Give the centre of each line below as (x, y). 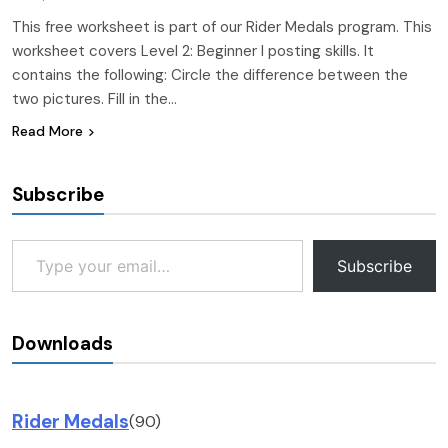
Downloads (62, 343)
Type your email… (34, 238)
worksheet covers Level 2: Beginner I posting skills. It (193, 50)
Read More (47, 130)
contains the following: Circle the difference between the (210, 74)
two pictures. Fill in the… (94, 98)
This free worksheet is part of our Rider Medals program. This (222, 26)
